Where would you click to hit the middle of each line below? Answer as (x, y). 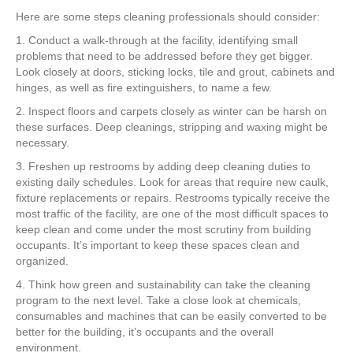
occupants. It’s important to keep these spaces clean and (158, 245)
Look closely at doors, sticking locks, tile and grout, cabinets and (175, 72)
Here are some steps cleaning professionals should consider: (168, 17)
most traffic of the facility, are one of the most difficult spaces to (172, 214)
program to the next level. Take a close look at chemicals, (158, 300)
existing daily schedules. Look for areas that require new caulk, (172, 182)
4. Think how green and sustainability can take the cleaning (163, 284)
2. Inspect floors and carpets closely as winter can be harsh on (171, 111)
